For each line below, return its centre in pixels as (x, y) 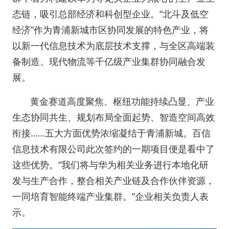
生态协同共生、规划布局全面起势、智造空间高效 (113, 117)
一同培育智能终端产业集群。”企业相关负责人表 (110, 196)
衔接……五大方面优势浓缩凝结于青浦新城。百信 (111, 133)
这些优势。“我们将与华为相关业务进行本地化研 (110, 164)
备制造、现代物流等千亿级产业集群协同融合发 (109, 61)
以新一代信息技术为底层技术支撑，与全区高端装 (113, 45)
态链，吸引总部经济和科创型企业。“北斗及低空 (110, 14)
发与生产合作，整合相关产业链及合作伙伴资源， (113, 180)
